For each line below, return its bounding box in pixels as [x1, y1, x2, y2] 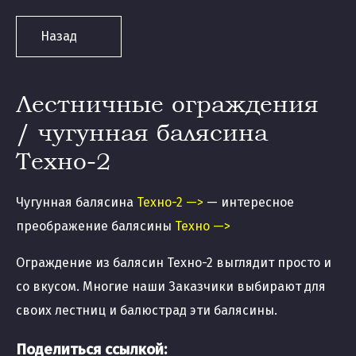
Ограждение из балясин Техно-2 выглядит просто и [16, 255, 331, 270]
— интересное [203, 195, 294, 210]
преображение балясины [16, 219, 175, 234]
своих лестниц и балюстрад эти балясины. [16, 303, 277, 318]
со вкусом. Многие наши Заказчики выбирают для [16, 279, 326, 294]
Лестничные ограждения [16, 88, 319, 118]
